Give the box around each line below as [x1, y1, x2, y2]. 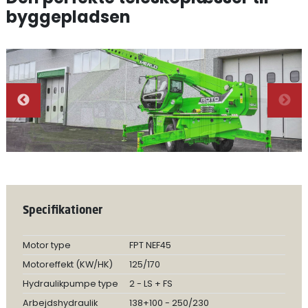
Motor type [22, 239, 71, 251]
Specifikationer [22, 202, 102, 217]
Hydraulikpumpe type [22, 278, 118, 289]
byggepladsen [5, 5, 131, 28]
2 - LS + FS [129, 278, 173, 289]
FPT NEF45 [129, 239, 171, 251]
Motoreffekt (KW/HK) [22, 258, 113, 270]
